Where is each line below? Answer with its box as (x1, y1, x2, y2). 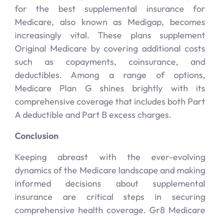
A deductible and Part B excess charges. (15, 109, 171, 120)
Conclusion (15, 130, 58, 141)
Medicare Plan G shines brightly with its (15, 82, 205, 94)
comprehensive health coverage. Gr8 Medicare (15, 204, 205, 216)
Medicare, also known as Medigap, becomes (15, 16, 205, 27)
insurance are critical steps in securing (15, 191, 205, 202)
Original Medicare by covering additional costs (15, 43, 205, 54)
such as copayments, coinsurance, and (15, 56, 205, 67)
